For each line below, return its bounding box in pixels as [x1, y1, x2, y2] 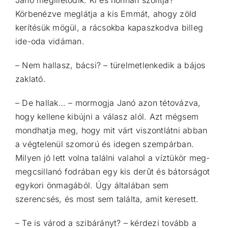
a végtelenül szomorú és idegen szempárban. [15, 138, 194, 149]
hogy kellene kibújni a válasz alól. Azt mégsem [15, 111, 199, 122]
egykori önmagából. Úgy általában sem [15, 180, 169, 190]
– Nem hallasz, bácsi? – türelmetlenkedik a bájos [15, 60, 206, 70]
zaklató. [15, 73, 46, 84]
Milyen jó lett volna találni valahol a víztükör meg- [15, 152, 210, 163]
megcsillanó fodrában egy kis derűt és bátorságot [15, 166, 210, 177]
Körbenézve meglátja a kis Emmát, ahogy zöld [15, 8, 197, 19]
